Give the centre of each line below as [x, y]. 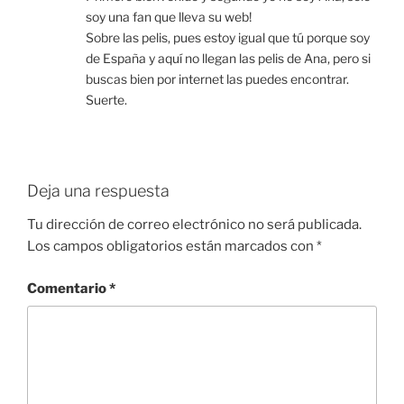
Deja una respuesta [98, 190]
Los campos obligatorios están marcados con [172, 247]
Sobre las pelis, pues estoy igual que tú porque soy [228, 37]
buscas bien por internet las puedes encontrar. [217, 78]
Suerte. [106, 99]
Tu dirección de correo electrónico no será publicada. [194, 225]
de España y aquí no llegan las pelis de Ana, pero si [228, 58]
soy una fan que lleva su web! [169, 16]
